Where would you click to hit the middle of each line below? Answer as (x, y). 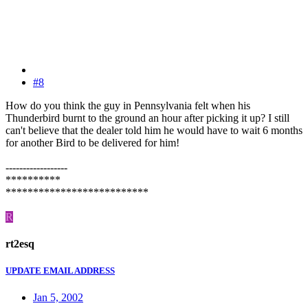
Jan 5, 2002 (58, 298)
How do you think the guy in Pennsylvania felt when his (128, 105)
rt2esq (20, 244)
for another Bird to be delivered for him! (92, 142)
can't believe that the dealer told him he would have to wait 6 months (154, 130)
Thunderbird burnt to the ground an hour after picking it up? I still (147, 118)
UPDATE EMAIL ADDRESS (60, 271)
